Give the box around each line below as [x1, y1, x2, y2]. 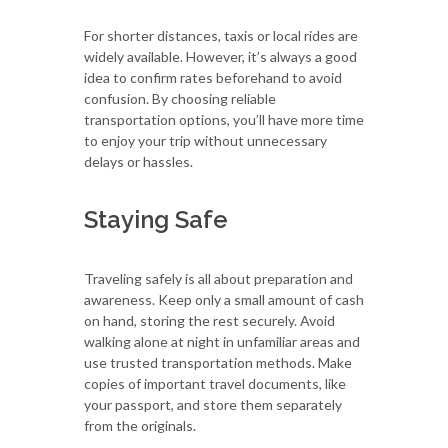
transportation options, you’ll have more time [84, 110, 364, 128]
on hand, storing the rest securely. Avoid [84, 311, 335, 329]
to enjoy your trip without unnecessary [84, 131, 327, 149]
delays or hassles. [84, 152, 193, 170]
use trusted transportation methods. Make [84, 353, 352, 371]
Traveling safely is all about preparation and [84, 269, 353, 287]
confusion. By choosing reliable [84, 89, 276, 107]
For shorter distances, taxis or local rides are [84, 26, 358, 44]
